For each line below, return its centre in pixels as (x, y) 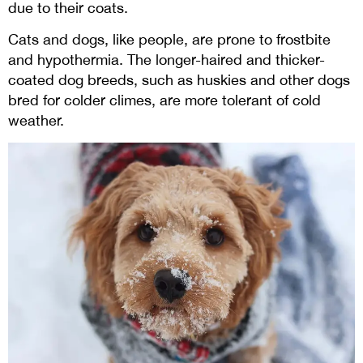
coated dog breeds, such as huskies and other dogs (179, 80)
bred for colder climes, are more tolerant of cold (164, 100)
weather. (36, 121)
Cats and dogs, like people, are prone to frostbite (169, 40)
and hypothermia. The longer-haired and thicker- (167, 60)
